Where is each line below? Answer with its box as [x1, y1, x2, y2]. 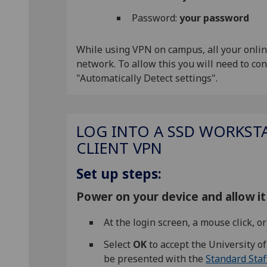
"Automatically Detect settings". [76, 71, 218, 85]
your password [176, 11, 249, 24]
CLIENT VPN [76, 137, 162, 159]
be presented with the [104, 252, 206, 265]
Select [104, 237, 131, 251]
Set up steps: [76, 164, 162, 183]
